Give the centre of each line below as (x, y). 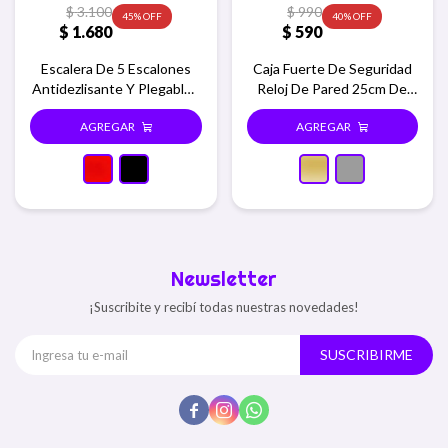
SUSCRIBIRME (366, 354)
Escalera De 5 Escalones (115, 68)
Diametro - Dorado (332, 108)
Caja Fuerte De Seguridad (332, 68)
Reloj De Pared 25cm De (332, 88)
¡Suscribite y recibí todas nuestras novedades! (224, 307)
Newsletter (224, 278)
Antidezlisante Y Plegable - (115, 88)
